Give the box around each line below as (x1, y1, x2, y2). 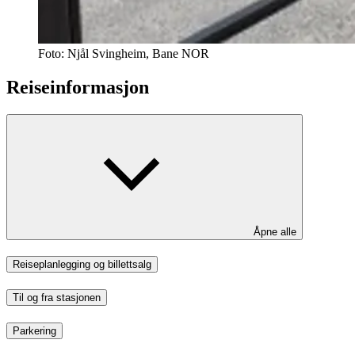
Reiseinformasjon (6, 76, 149, 97)
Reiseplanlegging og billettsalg (13, 258, 151, 271)
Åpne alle (254, 225, 296, 238)
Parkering (13, 324, 56, 337)
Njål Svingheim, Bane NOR (67, 46, 209, 60)
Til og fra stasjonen (13, 292, 101, 304)
